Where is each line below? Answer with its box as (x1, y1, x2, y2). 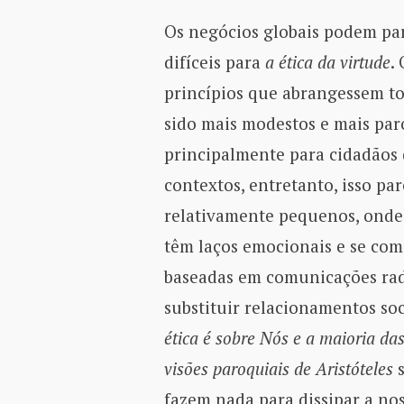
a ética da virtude (264, 50, 390, 73)
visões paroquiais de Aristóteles (163, 356, 393, 380)
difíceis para (163, 50, 265, 73)
